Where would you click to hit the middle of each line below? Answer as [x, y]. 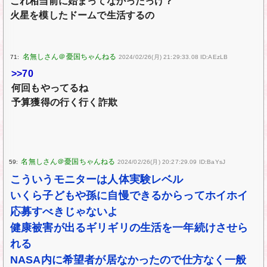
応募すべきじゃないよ [64, 212]
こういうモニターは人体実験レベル [97, 180]
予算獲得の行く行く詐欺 [64, 103]
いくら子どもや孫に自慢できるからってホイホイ [129, 196]
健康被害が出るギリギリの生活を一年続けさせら [129, 228]
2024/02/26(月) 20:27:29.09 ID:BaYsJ [171, 162]
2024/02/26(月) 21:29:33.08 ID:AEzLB [173, 57]
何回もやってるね [50, 88]
